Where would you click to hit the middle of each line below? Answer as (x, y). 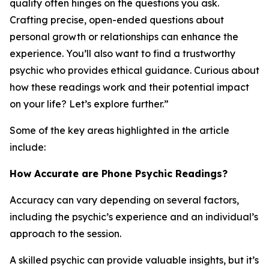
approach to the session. (65, 234)
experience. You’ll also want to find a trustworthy (122, 53)
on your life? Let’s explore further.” (89, 104)
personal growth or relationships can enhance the (124, 37)
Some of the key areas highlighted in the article (119, 130)
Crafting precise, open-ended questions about (117, 20)
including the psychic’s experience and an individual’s (134, 217)
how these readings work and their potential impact (129, 87)
